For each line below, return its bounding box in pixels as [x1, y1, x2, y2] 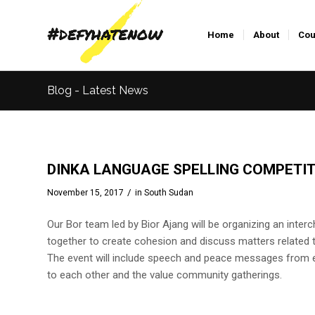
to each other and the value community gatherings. [47, 268, 282, 281]
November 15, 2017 [47, 188, 124, 198]
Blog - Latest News [47, 84, 148, 97]
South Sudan [144, 188, 193, 198]
